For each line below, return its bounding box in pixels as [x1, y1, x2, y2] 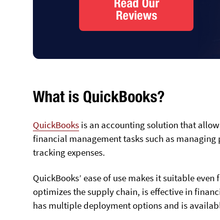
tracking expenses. [33, 146, 106, 158]
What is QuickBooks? [33, 87, 165, 106]
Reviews [115, 7, 157, 23]
